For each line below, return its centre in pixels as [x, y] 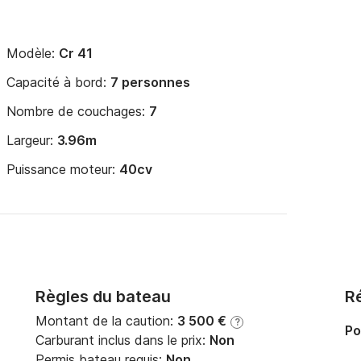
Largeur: [32, 140]
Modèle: [33, 53]
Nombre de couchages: [78, 111]
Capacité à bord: [58, 82]
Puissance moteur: [63, 169]
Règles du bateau [103, 297]
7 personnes [150, 82]
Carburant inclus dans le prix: [122, 340]
